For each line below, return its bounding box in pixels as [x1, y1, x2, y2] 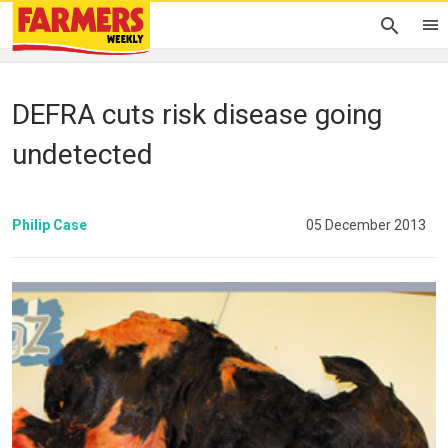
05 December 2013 [306, 216, 426, 233]
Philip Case [12, 216, 87, 233]
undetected [12, 138, 153, 171]
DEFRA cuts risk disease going [12, 98, 382, 131]
